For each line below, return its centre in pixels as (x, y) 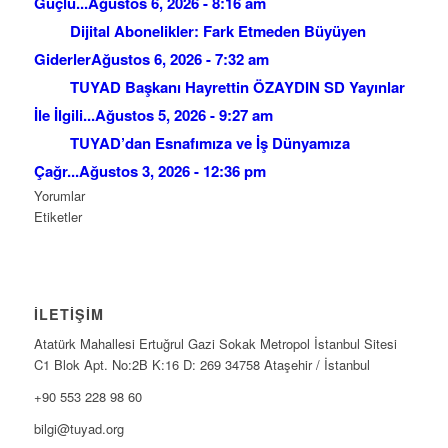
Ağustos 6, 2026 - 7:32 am (179, 58)
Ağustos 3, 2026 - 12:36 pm (172, 170)
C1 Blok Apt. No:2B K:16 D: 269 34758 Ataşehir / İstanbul (201, 364)
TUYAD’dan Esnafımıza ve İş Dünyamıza (209, 142)
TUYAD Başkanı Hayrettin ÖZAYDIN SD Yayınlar (237, 86)
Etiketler (57, 216)
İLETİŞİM (68, 313)
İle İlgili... (64, 114)
